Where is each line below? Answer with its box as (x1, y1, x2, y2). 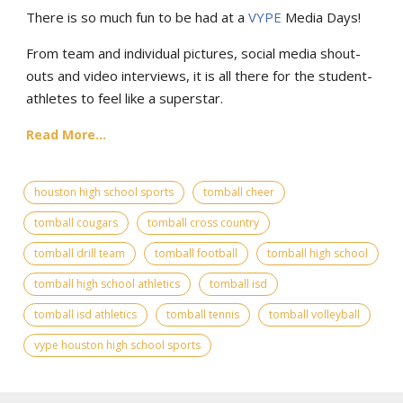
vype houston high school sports (34, 336, 201, 353)
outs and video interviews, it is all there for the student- (26, 66, 372, 85)
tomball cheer (203, 184, 274, 200)
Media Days (282, 7, 358, 26)
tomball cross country (148, 214, 259, 230)
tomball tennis (166, 306, 239, 322)
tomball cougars (34, 214, 118, 230)
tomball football (155, 245, 237, 261)
